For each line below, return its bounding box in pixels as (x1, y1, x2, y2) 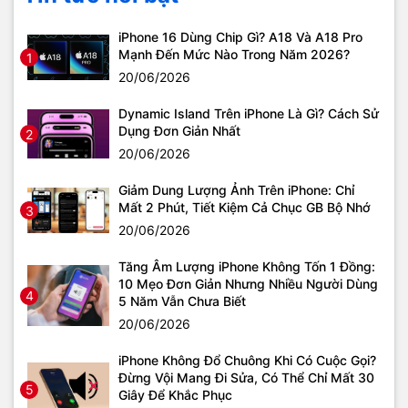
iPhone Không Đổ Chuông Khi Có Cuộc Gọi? (118, 352, 376, 368)
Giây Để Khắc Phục (118, 387, 232, 403)
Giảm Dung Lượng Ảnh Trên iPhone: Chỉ (118, 182, 354, 198)
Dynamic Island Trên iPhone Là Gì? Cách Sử (118, 106, 379, 121)
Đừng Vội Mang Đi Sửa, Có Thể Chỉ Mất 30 (118, 370, 374, 385)
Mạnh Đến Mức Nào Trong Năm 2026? (118, 46, 350, 62)
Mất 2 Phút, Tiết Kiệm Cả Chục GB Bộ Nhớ (118, 199, 371, 215)
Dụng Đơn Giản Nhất (118, 123, 240, 138)
